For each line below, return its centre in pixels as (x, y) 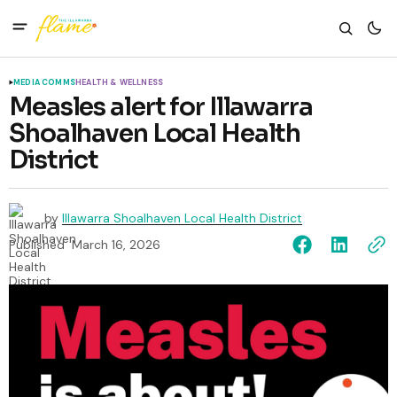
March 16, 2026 (116, 245)
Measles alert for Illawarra (161, 107)
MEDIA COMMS (44, 82)
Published (37, 245)
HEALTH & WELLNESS (119, 82)
